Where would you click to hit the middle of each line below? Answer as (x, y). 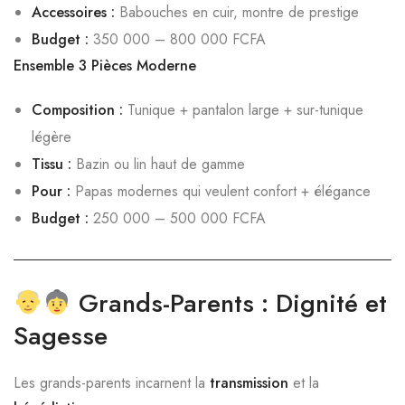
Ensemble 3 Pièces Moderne (105, 66)
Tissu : (52, 164)
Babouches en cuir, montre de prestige (237, 12)
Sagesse (61, 336)
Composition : (77, 110)
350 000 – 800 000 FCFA (177, 39)
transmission (249, 383)
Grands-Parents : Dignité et (232, 303)
